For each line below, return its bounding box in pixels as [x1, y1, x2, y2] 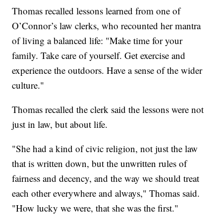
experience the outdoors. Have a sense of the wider [12, 63, 203, 76]
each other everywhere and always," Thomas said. [12, 186, 200, 199]
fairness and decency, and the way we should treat [12, 171, 200, 184]
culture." [12, 78, 45, 91]
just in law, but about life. [12, 117, 108, 130]
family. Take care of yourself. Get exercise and [12, 49, 186, 61]
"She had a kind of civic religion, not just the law [12, 142, 198, 155]
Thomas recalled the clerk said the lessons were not [12, 103, 204, 115]
